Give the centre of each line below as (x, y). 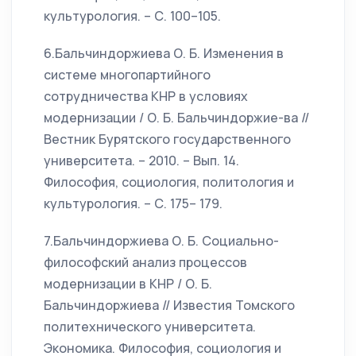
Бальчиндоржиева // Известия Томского (169, 305)
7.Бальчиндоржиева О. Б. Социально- (161, 241)
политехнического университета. (150, 327)
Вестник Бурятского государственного (167, 139)
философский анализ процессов (145, 262)
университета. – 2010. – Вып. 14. (141, 161)
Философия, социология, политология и (169, 182)
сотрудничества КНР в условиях (146, 96)
